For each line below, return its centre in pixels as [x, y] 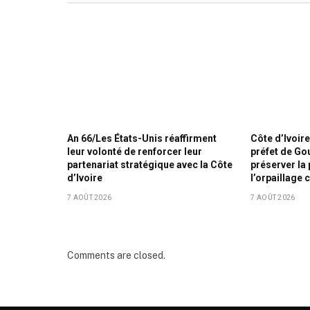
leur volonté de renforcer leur [135, 152]
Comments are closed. [116, 256]
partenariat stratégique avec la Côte [150, 165]
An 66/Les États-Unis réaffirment [142, 139]
